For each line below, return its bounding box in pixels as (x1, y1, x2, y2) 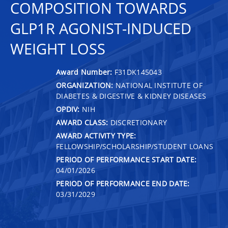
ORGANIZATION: (56, 80, 113, 90)
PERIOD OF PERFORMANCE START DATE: (56, 154, 197, 164)
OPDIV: (56, 104, 80, 114)
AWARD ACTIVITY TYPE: (56, 130, 136, 140)
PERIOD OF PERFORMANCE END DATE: (56, 178, 190, 188)
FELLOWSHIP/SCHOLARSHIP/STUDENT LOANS (56, 141, 214, 151)
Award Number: (56, 67, 115, 77)
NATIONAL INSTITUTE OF (113, 80, 203, 90)
